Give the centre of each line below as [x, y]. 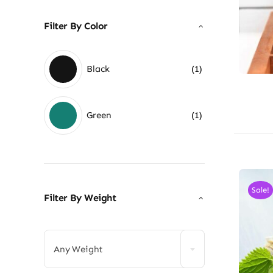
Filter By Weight [80, 197]
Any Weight [78, 250]
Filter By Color [76, 26]
